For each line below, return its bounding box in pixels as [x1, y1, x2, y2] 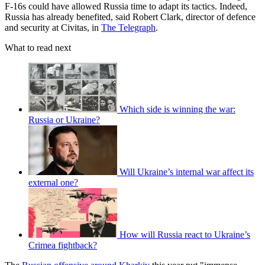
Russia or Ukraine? [28, 115, 100, 125]
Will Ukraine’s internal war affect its [119, 167, 254, 177]
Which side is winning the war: [119, 104, 235, 115]
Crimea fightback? [28, 240, 97, 251]
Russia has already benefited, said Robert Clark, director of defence [5, 12, 256, 22]
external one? [28, 177, 78, 188]
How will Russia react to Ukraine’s [119, 230, 250, 240]
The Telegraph [101, 22, 156, 33]
